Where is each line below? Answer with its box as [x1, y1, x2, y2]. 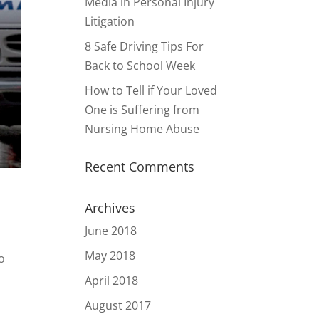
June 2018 [85, 223, 137, 239]
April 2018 [85, 273, 139, 288]
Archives [85, 199, 136, 216]
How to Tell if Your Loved [85, 83, 218, 98]
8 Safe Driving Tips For [85, 38, 204, 54]
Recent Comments [85, 158, 195, 175]
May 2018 [85, 248, 136, 263]
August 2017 [85, 298, 152, 313]
